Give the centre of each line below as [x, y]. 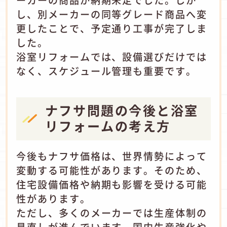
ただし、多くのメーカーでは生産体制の [112, 213]
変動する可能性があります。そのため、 [112, 171]
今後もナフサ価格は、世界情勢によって [112, 156]
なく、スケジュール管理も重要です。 [106, 71]
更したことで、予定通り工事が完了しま [112, 29]
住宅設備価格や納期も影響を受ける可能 [112, 185]
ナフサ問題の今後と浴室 [122, 110]
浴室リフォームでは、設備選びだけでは [112, 57]
